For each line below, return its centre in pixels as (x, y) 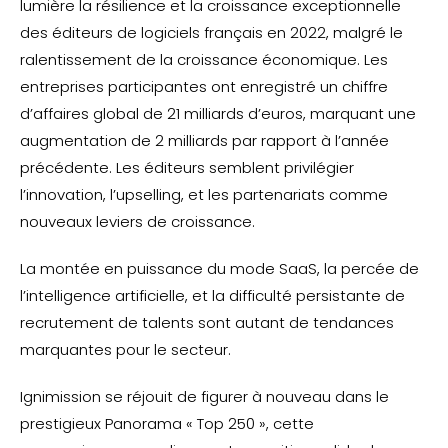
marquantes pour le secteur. (125, 349)
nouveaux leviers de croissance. (137, 221)
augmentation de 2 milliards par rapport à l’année (204, 140)
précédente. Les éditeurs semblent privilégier (187, 167)
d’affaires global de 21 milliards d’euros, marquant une (218, 113)
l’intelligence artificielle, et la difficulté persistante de (212, 295)
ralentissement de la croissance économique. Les (204, 59)
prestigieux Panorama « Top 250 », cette (167, 423)
